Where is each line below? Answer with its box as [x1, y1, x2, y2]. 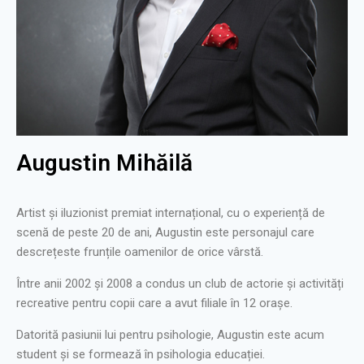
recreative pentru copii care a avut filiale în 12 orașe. [16, 296, 292, 311]
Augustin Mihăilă [16, 149, 193, 177]
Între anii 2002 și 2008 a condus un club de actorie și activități [16, 276, 344, 292]
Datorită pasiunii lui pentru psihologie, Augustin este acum [16, 327, 324, 343]
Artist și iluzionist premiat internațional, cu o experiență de [16, 206, 325, 221]
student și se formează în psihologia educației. [16, 347, 265, 362]
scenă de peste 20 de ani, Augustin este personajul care [16, 225, 314, 240]
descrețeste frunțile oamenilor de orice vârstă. [16, 245, 263, 260]
